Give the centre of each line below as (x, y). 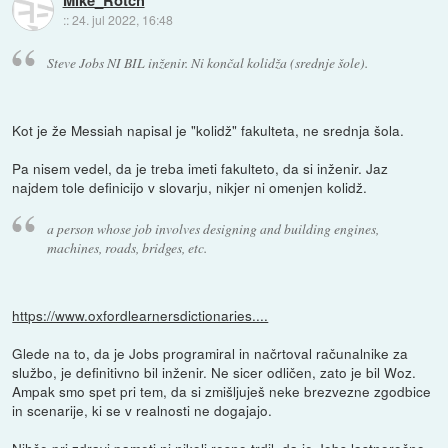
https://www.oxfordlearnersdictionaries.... (140, 314)
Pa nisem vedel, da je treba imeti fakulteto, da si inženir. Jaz (200, 168)
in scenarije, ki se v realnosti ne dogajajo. (142, 409)
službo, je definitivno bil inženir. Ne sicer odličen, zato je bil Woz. (214, 371)
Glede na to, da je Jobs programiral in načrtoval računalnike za (210, 352)
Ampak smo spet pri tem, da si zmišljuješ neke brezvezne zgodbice (222, 390)
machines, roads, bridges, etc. (126, 247)
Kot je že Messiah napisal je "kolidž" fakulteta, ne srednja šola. (208, 130)
